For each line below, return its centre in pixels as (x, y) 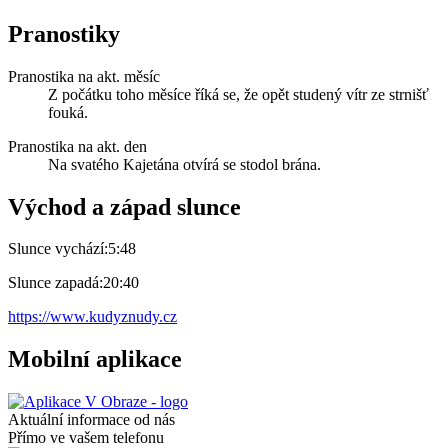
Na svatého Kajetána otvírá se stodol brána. (184, 164)
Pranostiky (64, 33)
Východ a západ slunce (124, 206)
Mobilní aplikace (95, 359)
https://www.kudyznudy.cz (92, 317)
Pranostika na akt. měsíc (84, 76)
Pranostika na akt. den (77, 146)
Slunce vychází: (58, 249)
